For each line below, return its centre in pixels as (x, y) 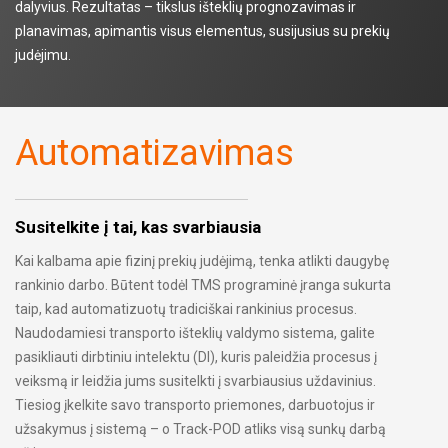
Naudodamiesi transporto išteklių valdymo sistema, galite (195, 333)
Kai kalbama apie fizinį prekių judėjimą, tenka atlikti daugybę (202, 261)
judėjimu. (43, 55)
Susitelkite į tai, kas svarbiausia (138, 227)
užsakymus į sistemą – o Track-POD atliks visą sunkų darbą (200, 429)
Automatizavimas (154, 153)
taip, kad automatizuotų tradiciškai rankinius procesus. (186, 309)
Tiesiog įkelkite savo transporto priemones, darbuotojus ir (195, 405)
